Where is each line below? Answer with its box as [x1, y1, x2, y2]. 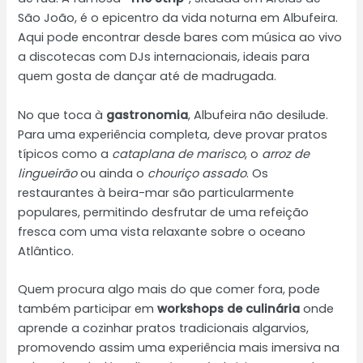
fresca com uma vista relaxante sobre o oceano [18, 223, 306, 240]
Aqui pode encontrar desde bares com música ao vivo [18, 29, 343, 46]
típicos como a [18, 145, 113, 162]
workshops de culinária [157, 300, 301, 317]
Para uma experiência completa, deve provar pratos [18, 126, 328, 143]
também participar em [18, 300, 158, 317]
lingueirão [18, 164, 78, 181]
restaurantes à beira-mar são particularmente [18, 184, 295, 201]
